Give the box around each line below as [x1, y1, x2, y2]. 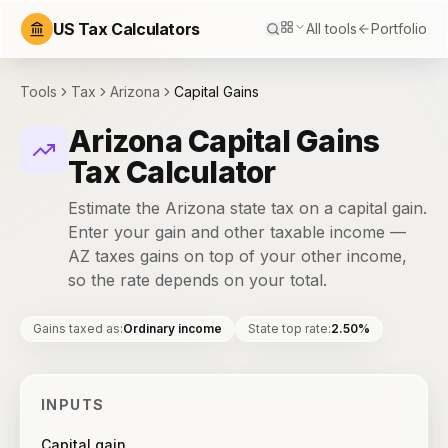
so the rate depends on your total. [68, 270, 327, 290]
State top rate [248, 321, 328, 336]
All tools [306, 20, 357, 37]
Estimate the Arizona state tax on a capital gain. [68, 198, 427, 218]
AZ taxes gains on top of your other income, [68, 246, 407, 266]
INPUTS [41, 396, 105, 413]
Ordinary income [123, 321, 222, 336]
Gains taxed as [33, 321, 120, 336]
